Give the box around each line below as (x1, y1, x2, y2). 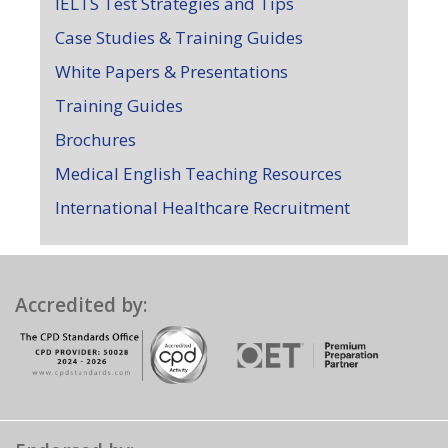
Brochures (55, 128, 136, 151)
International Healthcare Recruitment (55, 196, 350, 219)
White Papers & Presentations (55, 60, 288, 83)
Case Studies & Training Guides (55, 26, 303, 49)
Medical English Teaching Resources (55, 162, 342, 185)
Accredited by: (15, 292, 147, 318)
